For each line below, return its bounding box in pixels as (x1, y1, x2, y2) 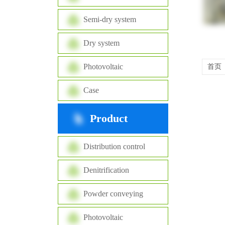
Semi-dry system (83, 15, 136, 24)
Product (90, 112, 128, 125)
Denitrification (83, 166, 129, 174)
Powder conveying (83, 189, 143, 198)
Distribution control (83, 142, 145, 151)
